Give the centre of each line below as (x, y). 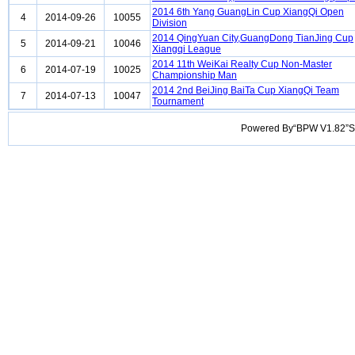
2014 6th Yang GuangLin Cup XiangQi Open (248, 12)
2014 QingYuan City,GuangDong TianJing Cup (253, 38)
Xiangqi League (187, 49)
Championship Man (195, 75)
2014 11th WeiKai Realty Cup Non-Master (242, 64)
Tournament (178, 101)
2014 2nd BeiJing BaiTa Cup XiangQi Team (246, 90)
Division (170, 23)
